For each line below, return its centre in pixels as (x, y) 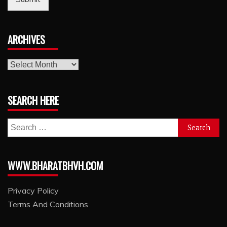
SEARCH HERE (33, 101)
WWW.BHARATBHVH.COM (55, 166)
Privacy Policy (33, 191)
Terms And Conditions (48, 204)
